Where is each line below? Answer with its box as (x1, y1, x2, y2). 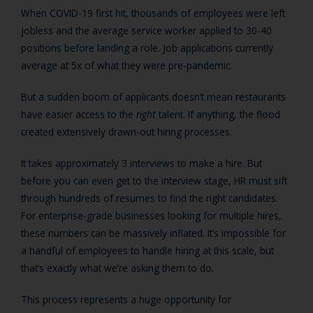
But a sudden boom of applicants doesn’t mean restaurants (21, 90, 286, 104)
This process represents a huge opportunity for (21, 293, 231, 307)
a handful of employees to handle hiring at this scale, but (21, 244, 274, 258)
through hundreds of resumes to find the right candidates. (21, 191, 278, 205)
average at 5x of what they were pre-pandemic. (21, 59, 235, 73)
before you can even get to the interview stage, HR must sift (21, 174, 287, 188)
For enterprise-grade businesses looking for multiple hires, (21, 209, 282, 223)
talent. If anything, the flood (156, 108, 280, 122)
